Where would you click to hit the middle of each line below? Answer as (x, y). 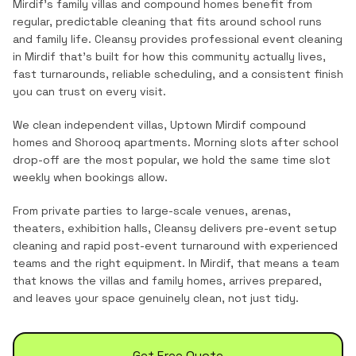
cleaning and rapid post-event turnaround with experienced (175, 246)
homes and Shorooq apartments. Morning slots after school (176, 142)
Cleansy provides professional (177, 39)
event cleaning (302, 39)
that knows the (56, 281)
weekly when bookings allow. (90, 177)
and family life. (52, 39)
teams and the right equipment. (99, 263)
